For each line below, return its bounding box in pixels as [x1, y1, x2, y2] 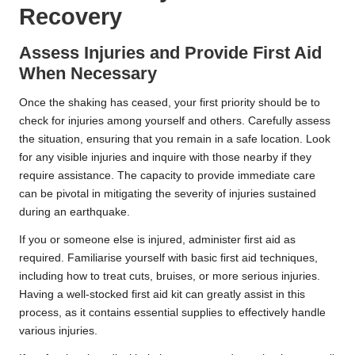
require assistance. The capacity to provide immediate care [19, 170, 315, 182]
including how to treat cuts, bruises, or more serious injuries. [19, 270, 320, 283]
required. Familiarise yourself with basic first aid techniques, [19, 252, 318, 265]
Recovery [19, 4, 122, 30]
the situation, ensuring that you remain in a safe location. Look [19, 133, 330, 146]
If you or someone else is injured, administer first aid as [19, 234, 296, 246]
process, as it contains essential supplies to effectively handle [19, 307, 326, 319]
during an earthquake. [19, 206, 130, 219]
